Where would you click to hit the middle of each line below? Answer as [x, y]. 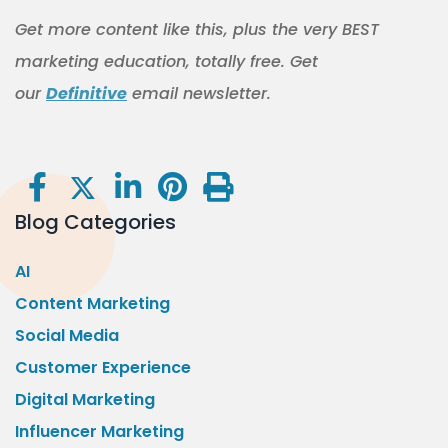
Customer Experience [103, 368]
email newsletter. [199, 94]
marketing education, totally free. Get [166, 62]
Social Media [67, 336]
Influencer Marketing [99, 432]
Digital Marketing [85, 400]
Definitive [86, 94]
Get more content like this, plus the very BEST [197, 30]
